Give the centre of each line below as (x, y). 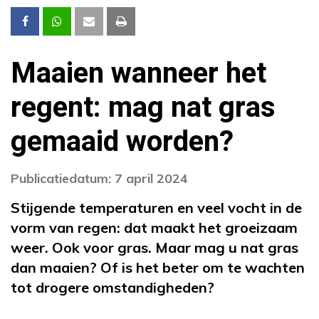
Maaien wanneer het (138, 73)
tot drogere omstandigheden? (113, 287)
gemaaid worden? (122, 142)
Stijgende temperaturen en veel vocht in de (156, 207)
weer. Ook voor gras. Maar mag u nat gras (155, 247)
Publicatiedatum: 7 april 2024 (99, 178)
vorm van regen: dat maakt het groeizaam (154, 227)
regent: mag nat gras (143, 108)
